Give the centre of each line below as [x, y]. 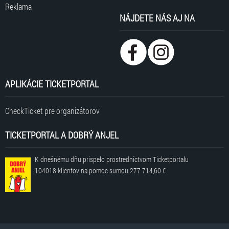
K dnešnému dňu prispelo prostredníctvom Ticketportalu [112, 159]
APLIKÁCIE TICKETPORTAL [52, 84]
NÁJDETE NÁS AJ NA [157, 18]
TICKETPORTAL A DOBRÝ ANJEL [62, 135]
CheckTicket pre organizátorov [52, 110]
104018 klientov [57, 170]
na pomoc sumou [105, 170]
